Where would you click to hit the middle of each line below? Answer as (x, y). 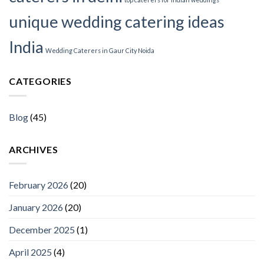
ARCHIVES (34, 149)
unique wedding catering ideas (117, 22)
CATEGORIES (40, 81)
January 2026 (36, 207)
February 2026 (39, 185)
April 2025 (30, 252)
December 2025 (42, 230)
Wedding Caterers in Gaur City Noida (100, 51)
